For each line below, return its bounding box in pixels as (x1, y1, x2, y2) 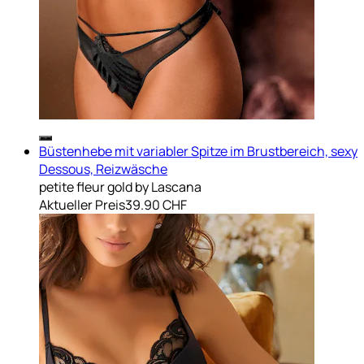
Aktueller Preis (39, 195, 125, 214)
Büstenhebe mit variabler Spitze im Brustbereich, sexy (39, 141, 357, 160)
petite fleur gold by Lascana (39, 177, 201, 196)
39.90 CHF (125, 195, 187, 214)
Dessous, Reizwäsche (39, 159, 167, 178)
